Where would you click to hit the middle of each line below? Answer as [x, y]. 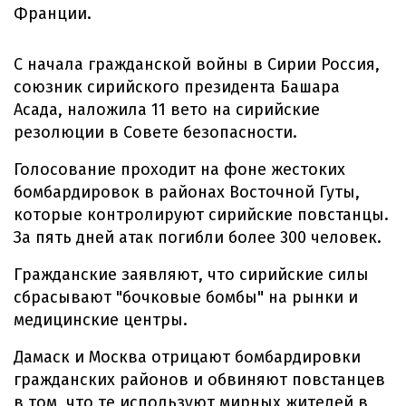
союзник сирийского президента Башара [177, 87]
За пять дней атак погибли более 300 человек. [198, 237]
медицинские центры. [101, 320]
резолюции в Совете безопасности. [155, 132]
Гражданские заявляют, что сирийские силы [191, 275]
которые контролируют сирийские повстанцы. [201, 215]
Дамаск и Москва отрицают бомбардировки [187, 357]
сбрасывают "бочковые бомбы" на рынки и [186, 297]
